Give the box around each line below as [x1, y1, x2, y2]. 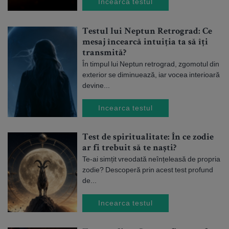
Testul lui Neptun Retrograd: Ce [82, 27, 212, 36]
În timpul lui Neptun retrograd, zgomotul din [82, 59, 219, 68]
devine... [82, 81, 110, 90]
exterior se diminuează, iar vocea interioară [82, 70, 220, 79]
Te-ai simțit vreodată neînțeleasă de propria [82, 154, 220, 164]
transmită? [82, 49, 126, 58]
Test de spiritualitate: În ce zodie [82, 133, 214, 142]
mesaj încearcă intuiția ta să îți [82, 38, 208, 47]
